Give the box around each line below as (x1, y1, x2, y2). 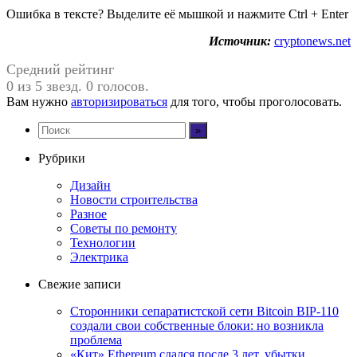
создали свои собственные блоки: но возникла (70, 318, 324, 332)
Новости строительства (70, 192, 198, 206)
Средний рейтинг (6, 61, 114, 77)
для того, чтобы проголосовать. (167, 94, 342, 108)
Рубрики (38, 151, 85, 165)
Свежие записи (38, 277, 121, 291)
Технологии (70, 235, 135, 249)
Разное (70, 206, 107, 221)
